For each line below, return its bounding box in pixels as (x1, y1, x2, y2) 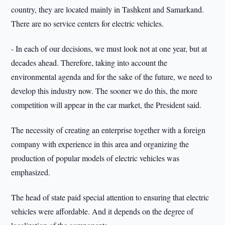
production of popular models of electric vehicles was (11, 153, 180, 163)
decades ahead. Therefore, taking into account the (11, 57, 168, 68)
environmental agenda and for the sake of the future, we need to (11, 71, 212, 82)
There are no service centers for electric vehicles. (11, 18, 164, 29)
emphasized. (11, 167, 51, 177)
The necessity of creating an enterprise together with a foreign (11, 125, 206, 135)
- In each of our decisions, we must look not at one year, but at (11, 43, 207, 54)
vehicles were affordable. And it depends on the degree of (11, 206, 194, 216)
